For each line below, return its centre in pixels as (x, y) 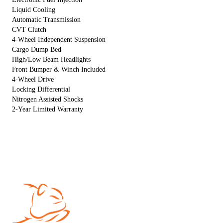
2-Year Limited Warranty (48, 109)
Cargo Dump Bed (37, 49)
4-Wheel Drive (33, 79)
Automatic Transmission (46, 19)
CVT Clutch (29, 29)
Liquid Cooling (34, 9)
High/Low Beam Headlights (51, 59)
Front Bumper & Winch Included (59, 69)
